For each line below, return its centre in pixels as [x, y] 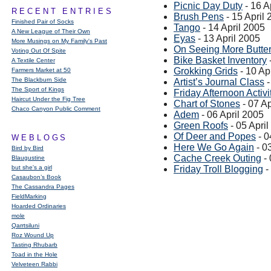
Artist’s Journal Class [219, 82]
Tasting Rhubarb [34, 245]
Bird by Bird [28, 148]
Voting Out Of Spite [39, 51]
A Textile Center [33, 60]
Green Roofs [201, 126]
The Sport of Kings [38, 89]
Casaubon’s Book [36, 177]
